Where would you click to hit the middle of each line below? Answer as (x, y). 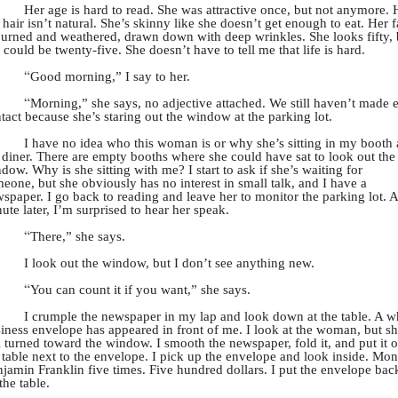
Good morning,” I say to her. (110, 76)
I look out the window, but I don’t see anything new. (169, 263)
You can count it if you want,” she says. (140, 290)
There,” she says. (78, 236)
